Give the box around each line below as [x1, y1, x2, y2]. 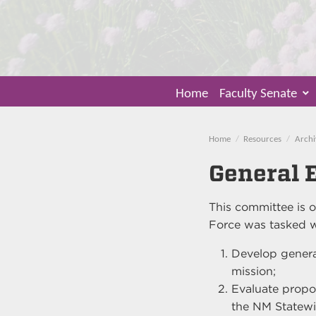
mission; [231, 265, 276, 278]
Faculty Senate [219, 87, 297, 102]
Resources [243, 134, 282, 144]
